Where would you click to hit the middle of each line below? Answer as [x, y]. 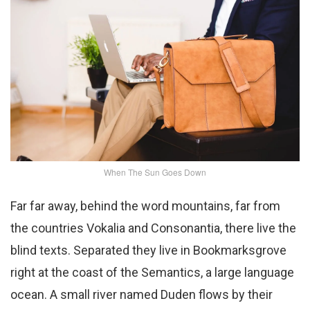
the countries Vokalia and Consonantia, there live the [153, 228]
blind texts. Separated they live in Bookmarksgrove [148, 250]
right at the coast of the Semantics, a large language [152, 273]
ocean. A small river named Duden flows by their [142, 295]
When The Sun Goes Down [155, 172]
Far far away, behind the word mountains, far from [145, 206]
